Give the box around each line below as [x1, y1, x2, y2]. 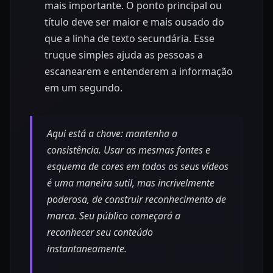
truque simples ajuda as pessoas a [44, 48, 203, 62]
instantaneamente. [47, 242, 127, 256]
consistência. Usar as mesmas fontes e [47, 143, 210, 157]
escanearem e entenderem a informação [44, 65, 233, 79]
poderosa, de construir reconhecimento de [47, 193, 226, 207]
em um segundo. [44, 81, 122, 95]
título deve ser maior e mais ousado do [44, 15, 224, 29]
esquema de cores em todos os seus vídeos [47, 160, 229, 174]
